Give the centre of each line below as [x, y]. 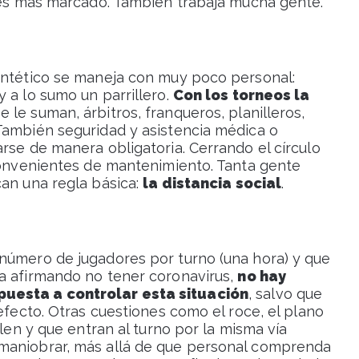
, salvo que [286, 294]
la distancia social [212, 184]
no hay [262, 276]
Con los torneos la [241, 95]
